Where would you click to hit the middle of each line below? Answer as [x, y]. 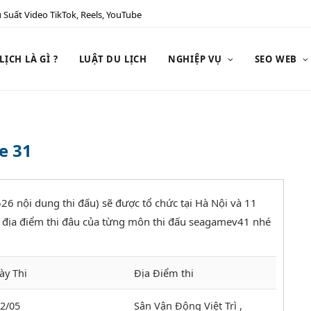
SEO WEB [276, 59]
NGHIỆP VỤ [195, 59]
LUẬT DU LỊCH [113, 59]
